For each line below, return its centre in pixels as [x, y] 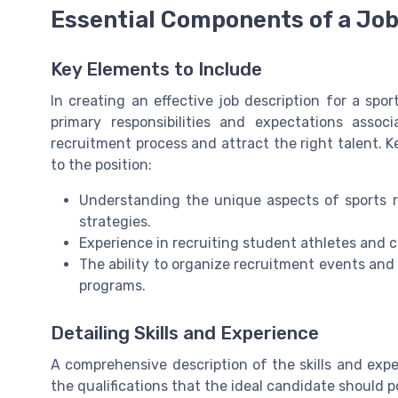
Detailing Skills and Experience [185, 334]
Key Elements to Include [156, 70]
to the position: [101, 165]
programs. [112, 286]
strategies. [115, 222]
